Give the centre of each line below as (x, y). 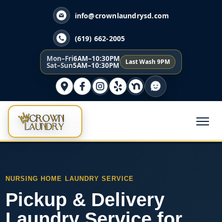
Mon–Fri (60, 58)
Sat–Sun (60, 65)
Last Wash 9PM (148, 62)
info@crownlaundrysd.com (122, 15)
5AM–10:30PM (96, 65)
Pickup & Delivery (85, 200)
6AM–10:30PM (97, 58)
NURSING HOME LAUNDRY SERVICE (70, 179)
